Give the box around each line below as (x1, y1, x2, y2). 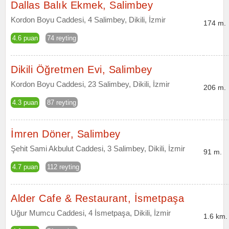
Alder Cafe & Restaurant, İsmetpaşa (11, 193, 184, 204)
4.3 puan (12, 99, 38, 106)
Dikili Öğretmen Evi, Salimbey (11, 64, 152, 75)
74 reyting (47, 34, 76, 42)
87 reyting (47, 99, 76, 106)
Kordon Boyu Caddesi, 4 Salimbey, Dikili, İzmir (11, 15, 166, 24)
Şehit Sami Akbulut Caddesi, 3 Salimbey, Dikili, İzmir (11, 144, 185, 153)
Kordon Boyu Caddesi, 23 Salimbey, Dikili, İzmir (11, 80, 170, 88)
